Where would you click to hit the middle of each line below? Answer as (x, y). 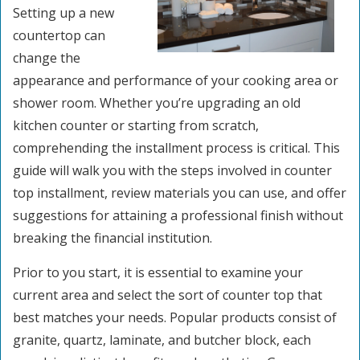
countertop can (59, 35)
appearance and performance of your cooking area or (176, 80)
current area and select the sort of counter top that (168, 295)
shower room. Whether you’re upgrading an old (157, 103)
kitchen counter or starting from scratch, (136, 125)
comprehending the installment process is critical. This (176, 148)
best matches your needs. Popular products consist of (175, 317)
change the (47, 58)
